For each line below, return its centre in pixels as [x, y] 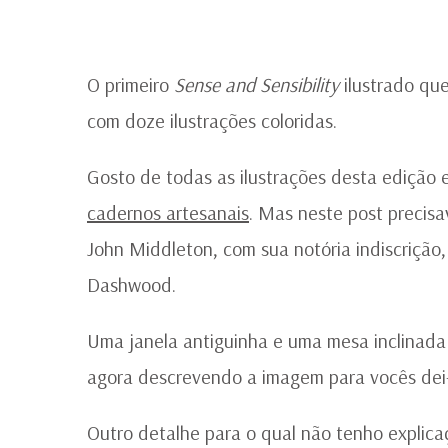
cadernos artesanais [168, 212]
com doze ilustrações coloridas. [212, 120]
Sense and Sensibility [256, 84]
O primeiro [130, 84]
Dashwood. [131, 284]
